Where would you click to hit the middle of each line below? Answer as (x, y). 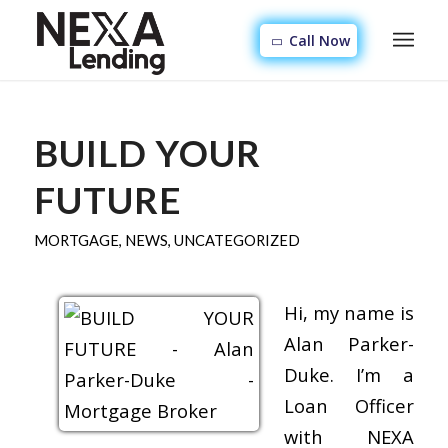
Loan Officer (349, 405)
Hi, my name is (349, 312)
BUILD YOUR (147, 153)
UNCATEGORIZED (236, 240)
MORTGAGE (76, 240)
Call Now (318, 40)
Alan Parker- (349, 343)
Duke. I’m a (349, 374)
